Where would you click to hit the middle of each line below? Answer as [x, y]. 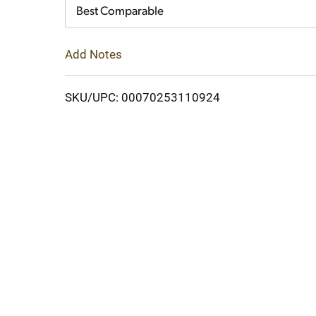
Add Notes [93, 54]
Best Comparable [120, 12]
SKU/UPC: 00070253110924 [142, 97]
